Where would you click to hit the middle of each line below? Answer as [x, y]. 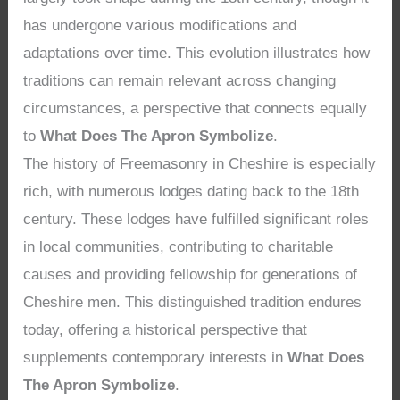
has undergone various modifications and [160, 25]
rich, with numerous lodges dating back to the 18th [192, 191]
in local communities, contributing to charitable [179, 246]
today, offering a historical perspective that [166, 329]
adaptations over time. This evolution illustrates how [197, 53]
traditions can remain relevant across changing [180, 80]
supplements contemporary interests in [156, 357]
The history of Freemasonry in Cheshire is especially [200, 163]
